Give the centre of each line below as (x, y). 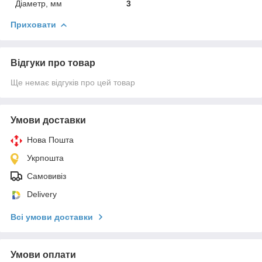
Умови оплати (43, 254)
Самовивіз (46, 176)
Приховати (33, 24)
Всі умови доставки (52, 217)
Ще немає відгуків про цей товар (73, 82)
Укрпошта (45, 158)
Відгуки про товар (53, 63)
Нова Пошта (50, 139)
